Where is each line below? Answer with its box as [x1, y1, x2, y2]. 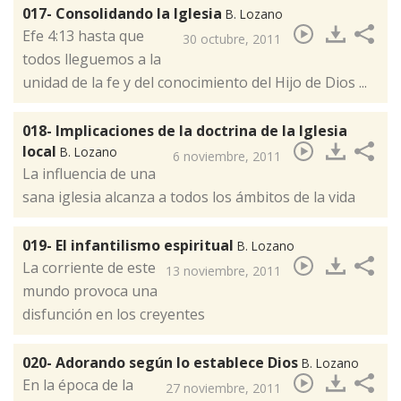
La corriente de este [22, 258, 156, 278]
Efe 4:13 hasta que [22, 26, 144, 47]
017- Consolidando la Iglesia [22, 4, 226, 24]
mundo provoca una [22, 281, 158, 302]
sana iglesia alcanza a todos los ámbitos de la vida [22, 187, 355, 208]
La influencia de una [22, 164, 156, 184]
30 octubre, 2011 [183, 30, 281, 48]
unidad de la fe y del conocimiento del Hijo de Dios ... [22, 73, 367, 93]
